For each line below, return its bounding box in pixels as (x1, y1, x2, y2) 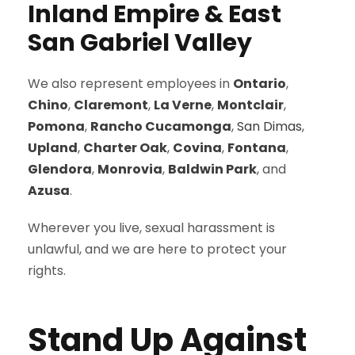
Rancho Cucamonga (90, 117, 231, 136)
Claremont (74, 96, 148, 114)
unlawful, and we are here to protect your (28, 240, 287, 258)
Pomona (28, 117, 85, 136)
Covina (173, 139, 222, 157)
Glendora (28, 160, 92, 178)
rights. (28, 261, 66, 280)
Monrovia (97, 160, 162, 178)
